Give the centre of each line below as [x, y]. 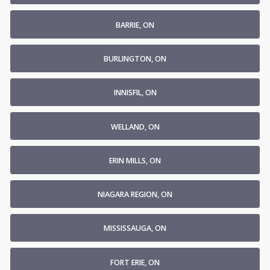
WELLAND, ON [135, 127]
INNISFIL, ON [135, 93]
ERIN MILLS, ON [135, 160]
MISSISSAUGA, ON [135, 228]
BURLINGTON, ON [135, 59]
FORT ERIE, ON [135, 262]
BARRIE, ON [135, 25]
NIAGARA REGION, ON [135, 195]
